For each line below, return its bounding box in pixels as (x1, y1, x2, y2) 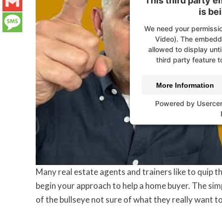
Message (2, 37, 36, 47)
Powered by (155, 99, 197, 108)
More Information (156, 81, 214, 89)
